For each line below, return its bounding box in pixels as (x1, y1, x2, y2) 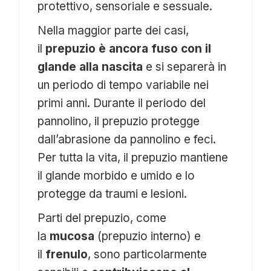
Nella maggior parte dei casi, (38, 24, 189, 38)
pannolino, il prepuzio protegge (38, 114, 200, 129)
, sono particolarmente (88, 247, 207, 262)
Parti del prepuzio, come (38, 211, 167, 226)
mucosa (50, 229, 95, 244)
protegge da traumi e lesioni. (38, 187, 188, 201)
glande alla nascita (38, 60, 143, 74)
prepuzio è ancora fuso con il (45, 42, 212, 56)
